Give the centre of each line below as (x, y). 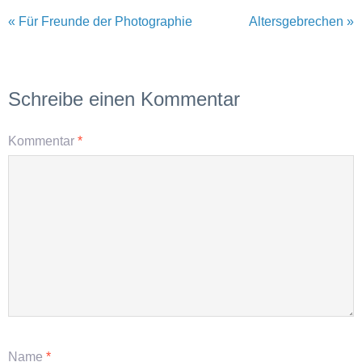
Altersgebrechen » (301, 21)
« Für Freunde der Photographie (100, 21)
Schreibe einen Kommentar (124, 99)
